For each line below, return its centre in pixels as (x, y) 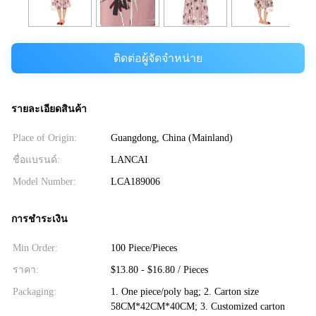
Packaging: (35, 291)
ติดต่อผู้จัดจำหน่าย (158, 58)
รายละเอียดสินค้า (49, 109)
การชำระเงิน (39, 219)
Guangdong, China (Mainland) (171, 138)
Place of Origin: (45, 138)
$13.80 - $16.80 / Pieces (159, 269)
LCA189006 (135, 182)
